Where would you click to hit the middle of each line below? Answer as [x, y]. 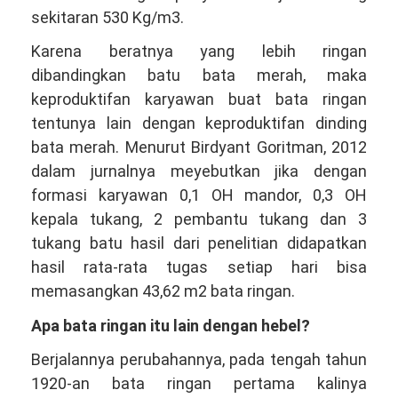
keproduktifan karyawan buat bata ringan [199, 99]
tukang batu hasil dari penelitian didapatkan [199, 243]
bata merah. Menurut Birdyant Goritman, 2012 [199, 147]
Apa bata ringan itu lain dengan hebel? [171, 325]
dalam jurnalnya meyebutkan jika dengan [199, 171]
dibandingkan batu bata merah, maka [199, 75]
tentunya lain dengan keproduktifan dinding [199, 123]
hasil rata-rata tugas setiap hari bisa [199, 267]
